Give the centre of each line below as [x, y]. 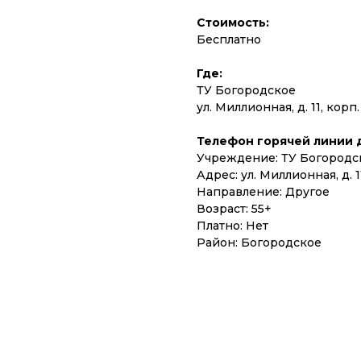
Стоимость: [233, 23]
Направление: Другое [263, 192]
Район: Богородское [259, 243]
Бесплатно [229, 39]
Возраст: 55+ [234, 209]
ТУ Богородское [246, 90]
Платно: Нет [232, 226]
